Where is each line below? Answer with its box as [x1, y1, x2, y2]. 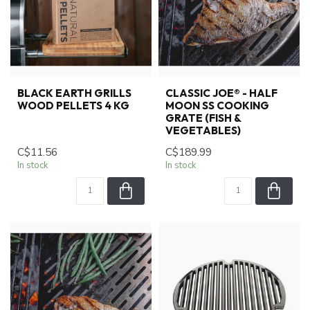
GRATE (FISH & [165, 111, 241, 125]
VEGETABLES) [165, 123, 241, 137]
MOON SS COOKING [165, 98, 269, 112]
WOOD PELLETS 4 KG [17, 98, 129, 112]
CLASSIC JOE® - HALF [165, 86, 277, 100]
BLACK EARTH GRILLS [17, 86, 131, 100]
